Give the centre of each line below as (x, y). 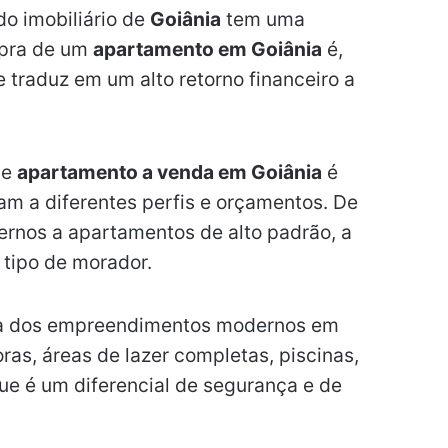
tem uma (262, 19)
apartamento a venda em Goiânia (169, 171)
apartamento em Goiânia (207, 49)
